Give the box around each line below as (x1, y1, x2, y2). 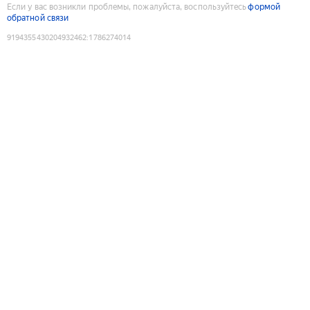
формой (248, 1, 280, 12)
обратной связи (7, 12, 69, 23)
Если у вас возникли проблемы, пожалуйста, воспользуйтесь (7, 1, 247, 12)
